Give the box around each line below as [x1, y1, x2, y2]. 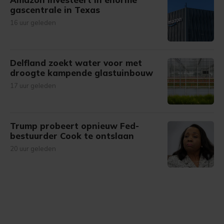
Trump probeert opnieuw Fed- [10, 120, 139, 131]
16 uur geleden [10, 18, 56, 26]
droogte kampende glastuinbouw [10, 67, 153, 78]
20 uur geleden [10, 144, 56, 152]
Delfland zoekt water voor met [10, 57, 142, 68]
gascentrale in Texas [10, 4, 100, 15]
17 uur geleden [10, 81, 56, 89]
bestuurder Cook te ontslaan [10, 130, 134, 141]
